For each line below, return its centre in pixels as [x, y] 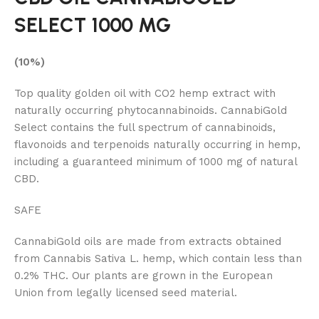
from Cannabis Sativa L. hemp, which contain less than [158, 258]
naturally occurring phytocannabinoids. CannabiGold [151, 110]
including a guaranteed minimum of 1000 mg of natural [156, 161]
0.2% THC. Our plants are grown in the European [143, 275]
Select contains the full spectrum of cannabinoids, [145, 127]
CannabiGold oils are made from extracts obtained [148, 241]
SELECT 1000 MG [93, 25]
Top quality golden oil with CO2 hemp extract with [145, 93]
